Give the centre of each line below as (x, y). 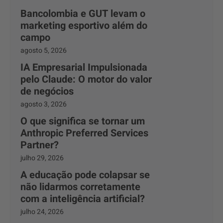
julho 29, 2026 (42, 158)
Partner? (40, 145)
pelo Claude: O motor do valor (86, 79)
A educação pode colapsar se (85, 175)
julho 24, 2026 (42, 212)
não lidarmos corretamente (80, 187)
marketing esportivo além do (84, 26)
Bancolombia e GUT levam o (83, 14)
